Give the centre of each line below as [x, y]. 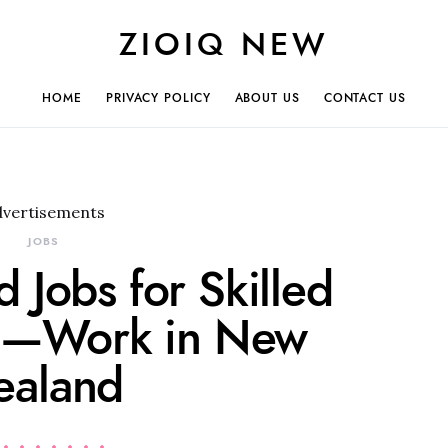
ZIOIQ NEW [224, 44]
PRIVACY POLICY [158, 97]
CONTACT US [364, 97]
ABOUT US [267, 97]
